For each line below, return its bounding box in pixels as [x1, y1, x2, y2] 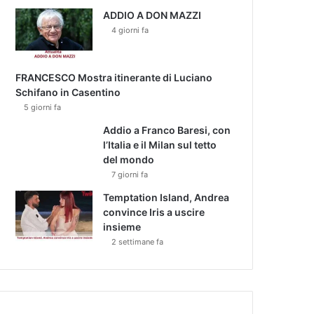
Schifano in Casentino [15, 86, 121, 98]
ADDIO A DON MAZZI [103, 8, 202, 21]
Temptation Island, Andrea [103, 191, 230, 203]
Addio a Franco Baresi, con [103, 123, 231, 136]
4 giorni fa [111, 25, 149, 35]
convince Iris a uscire [103, 205, 205, 218]
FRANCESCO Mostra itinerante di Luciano [15, 71, 213, 83]
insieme [103, 220, 142, 233]
